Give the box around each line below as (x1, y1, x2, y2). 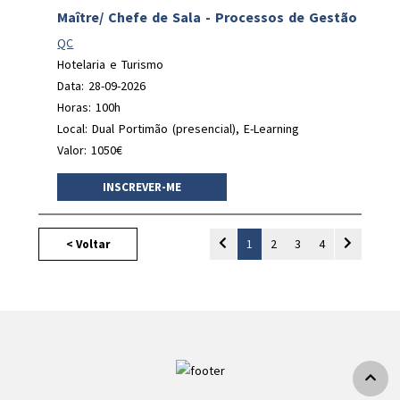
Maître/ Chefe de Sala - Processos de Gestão (57, 7, 358, 26)
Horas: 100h (57, 98, 121, 115)
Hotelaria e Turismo (57, 55, 164, 72)
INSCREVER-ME (103, 179, 182, 195)
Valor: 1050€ (57, 141, 123, 158)
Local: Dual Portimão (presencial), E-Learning (57, 120, 300, 137)
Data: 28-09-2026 (57, 77, 146, 94)
